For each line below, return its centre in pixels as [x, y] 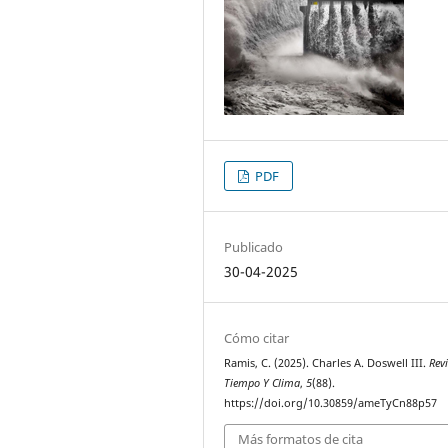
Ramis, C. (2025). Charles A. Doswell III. [327, 363]
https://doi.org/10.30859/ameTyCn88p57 [331, 403]
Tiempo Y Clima [262, 383]
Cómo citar [257, 338]
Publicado [254, 247]
